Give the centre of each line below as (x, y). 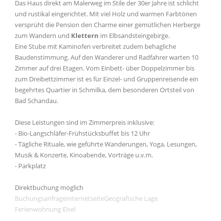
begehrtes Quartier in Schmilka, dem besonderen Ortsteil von (105, 90)
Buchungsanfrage (40, 198)
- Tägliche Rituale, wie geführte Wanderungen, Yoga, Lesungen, (106, 144)
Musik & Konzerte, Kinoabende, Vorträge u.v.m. (84, 155)
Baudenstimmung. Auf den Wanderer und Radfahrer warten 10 (107, 57)
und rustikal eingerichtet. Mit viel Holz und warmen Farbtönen (106, 14)
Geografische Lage (131, 198)
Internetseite (85, 198)
